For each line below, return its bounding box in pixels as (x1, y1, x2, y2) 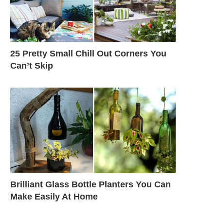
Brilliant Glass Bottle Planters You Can (10, 179, 171, 189)
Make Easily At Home (10, 191, 98, 201)
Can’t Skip (10, 60, 53, 71)
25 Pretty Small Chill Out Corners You (10, 48, 166, 58)
